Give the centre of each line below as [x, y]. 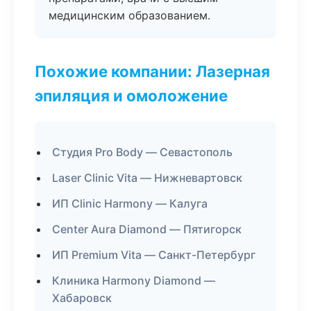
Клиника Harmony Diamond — [134, 280]
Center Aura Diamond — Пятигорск [147, 229]
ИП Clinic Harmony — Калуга [130, 203]
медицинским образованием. [129, 15]
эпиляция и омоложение [131, 95]
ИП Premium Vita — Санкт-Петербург [154, 255]
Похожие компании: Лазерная [152, 71]
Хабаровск [82, 298]
